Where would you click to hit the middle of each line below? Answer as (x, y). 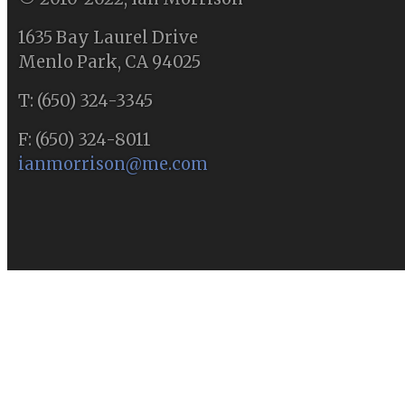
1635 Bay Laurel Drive (108, 37)
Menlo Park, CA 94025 (109, 61)
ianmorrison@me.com (113, 164)
